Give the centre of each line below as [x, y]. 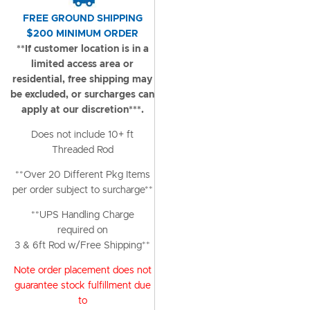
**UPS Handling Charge [82, 215]
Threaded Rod [82, 150]
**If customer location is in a [82, 49]
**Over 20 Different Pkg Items [82, 175]
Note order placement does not [82, 271]
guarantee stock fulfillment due [82, 286]
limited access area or [82, 64]
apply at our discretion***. [82, 110]
